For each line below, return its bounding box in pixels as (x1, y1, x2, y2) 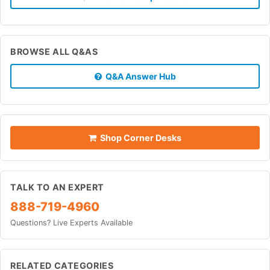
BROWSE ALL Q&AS (10, 46, 98, 57)
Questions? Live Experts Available (10, 218, 133, 227)
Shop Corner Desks (96, 132, 181, 143)
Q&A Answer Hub (101, 71, 176, 81)
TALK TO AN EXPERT (10, 181, 104, 192)
